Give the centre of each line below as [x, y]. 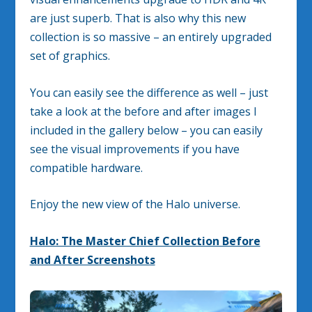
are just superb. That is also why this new [138, 18]
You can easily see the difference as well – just [149, 92]
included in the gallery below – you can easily [146, 130]
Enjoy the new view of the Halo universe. [135, 204]
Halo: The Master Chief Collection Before [145, 241]
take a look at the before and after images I [143, 111]
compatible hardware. [86, 167]
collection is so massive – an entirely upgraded [150, 37]
